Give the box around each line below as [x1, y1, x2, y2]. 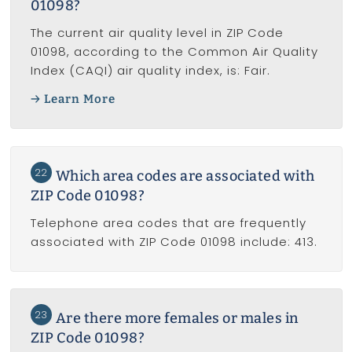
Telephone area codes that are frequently [30, 214, 306, 231]
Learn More [44, 92, 115, 107]
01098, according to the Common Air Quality [30, 42, 318, 60]
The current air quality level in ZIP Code [30, 24, 284, 41]
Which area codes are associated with [55, 167, 315, 185]
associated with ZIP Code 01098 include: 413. [30, 233, 317, 250]
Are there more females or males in [55, 309, 299, 327]
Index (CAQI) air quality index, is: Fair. [30, 61, 270, 79]
